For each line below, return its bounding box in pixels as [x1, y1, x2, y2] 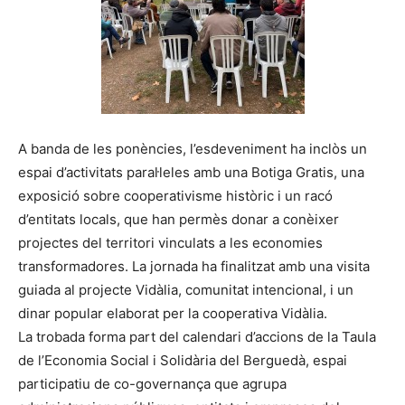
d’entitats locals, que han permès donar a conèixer [18, 210, 339, 228]
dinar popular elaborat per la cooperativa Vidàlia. [18, 304, 327, 322]
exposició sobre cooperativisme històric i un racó [18, 186, 333, 204]
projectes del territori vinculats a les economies [18, 233, 323, 251]
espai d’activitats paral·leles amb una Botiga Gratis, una [18, 163, 364, 181]
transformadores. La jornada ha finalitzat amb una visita [18, 257, 370, 275]
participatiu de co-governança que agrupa [18, 374, 287, 392]
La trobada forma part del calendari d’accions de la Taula [18, 327, 376, 345]
